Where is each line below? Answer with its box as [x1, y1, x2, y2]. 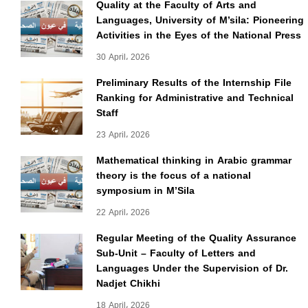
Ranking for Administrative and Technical [96, 88, 294, 107]
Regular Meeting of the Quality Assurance [96, 228, 296, 247]
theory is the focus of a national [96, 166, 251, 185]
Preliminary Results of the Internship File [96, 73, 291, 92]
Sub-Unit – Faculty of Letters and [96, 243, 256, 263]
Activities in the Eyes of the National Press [96, 25, 301, 45]
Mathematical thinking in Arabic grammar [96, 151, 291, 170]
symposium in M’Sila [96, 181, 195, 200]
